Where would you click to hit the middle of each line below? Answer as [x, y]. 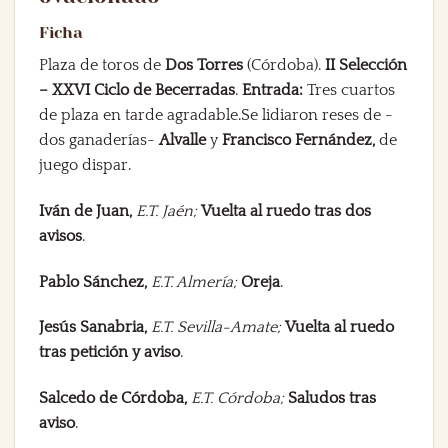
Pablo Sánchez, [93, 281]
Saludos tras [332, 398]
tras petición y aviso [109, 352]
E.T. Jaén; [168, 210]
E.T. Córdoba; [239, 398]
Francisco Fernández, [300, 139]
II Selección [366, 64]
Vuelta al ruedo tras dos [286, 210]
